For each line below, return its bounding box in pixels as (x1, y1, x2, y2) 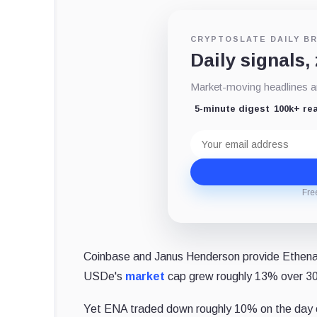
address (190, 140, 231, 153)
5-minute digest (195, 103, 270, 114)
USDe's (83, 270, 126, 282)
